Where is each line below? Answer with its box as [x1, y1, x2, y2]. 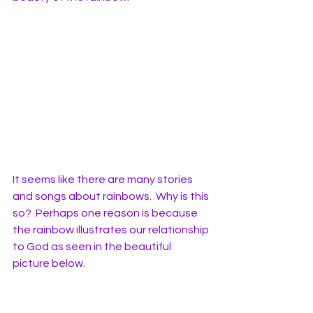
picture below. [13, 258, 87, 270]
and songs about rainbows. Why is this [13, 191, 211, 203]
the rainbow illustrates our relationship [13, 224, 211, 236]
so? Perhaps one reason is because [13, 208, 200, 219]
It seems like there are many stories [13, 174, 195, 186]
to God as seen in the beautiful [13, 241, 173, 253]
